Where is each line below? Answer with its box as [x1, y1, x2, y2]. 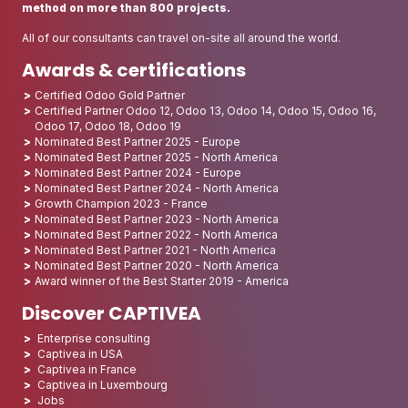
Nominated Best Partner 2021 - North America [35, 243, 276, 258]
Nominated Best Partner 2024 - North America [35, 181, 279, 196]
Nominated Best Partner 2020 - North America [35, 259, 279, 273]
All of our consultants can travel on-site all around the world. [22, 31, 341, 46]
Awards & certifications [22, 57, 246, 84]
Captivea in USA [37, 347, 123, 362]
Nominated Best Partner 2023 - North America [35, 212, 279, 227]
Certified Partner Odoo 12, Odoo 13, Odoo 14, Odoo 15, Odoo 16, [35, 104, 376, 118]
